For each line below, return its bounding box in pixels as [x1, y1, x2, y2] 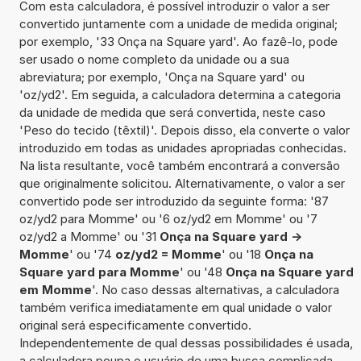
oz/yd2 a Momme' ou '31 [19, 228, 160, 244]
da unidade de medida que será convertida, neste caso [19, 104, 326, 120]
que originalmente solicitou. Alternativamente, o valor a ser [19, 175, 345, 191]
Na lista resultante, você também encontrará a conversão [19, 157, 340, 173]
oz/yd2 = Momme [114, 246, 222, 262]
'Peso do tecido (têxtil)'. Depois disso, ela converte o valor [19, 122, 350, 138]
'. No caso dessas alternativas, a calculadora [91, 281, 339, 297]
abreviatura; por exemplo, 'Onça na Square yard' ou [19, 68, 305, 85]
